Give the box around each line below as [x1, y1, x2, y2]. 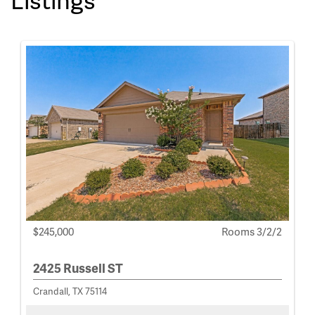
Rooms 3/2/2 [221, 224, 282, 240]
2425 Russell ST [33, 259, 123, 277]
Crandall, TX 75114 [33, 285, 107, 298]
